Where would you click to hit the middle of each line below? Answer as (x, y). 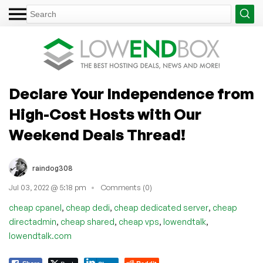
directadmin (33, 221)
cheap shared (87, 221)
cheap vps (139, 221)
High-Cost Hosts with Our (105, 114)
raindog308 (53, 168)
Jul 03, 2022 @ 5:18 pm (48, 188)
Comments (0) (127, 188)
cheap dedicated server (161, 207)
